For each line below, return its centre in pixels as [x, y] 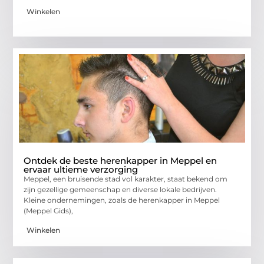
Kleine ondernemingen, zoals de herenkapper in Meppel [122, 200]
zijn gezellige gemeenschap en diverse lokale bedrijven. [121, 190]
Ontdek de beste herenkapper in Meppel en [121, 161]
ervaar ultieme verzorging [81, 170]
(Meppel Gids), [49, 211]
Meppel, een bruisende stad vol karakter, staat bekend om [126, 179]
